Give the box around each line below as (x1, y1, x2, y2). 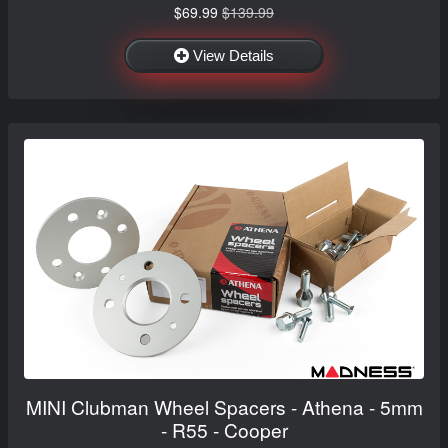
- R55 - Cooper (160, 415, 288, 443)
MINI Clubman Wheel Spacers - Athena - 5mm (25, 392, 423, 420)
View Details (193, 46, 274, 64)
